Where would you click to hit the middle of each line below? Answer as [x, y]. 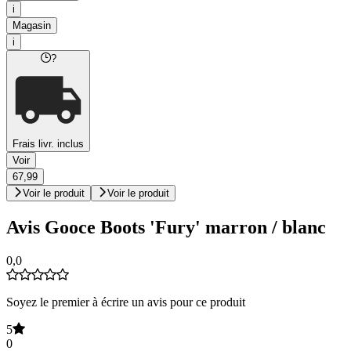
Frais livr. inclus [48, 144]
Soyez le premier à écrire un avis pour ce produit [126, 302]
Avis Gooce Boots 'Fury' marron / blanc [166, 228]
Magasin [32, 26]
